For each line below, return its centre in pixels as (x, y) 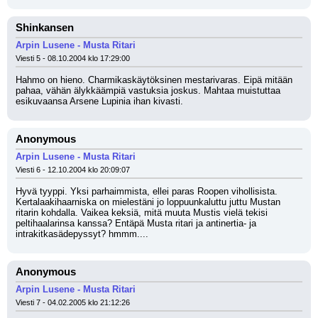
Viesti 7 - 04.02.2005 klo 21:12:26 (73, 302)
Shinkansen (45, 28)
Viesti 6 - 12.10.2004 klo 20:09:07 (73, 170)
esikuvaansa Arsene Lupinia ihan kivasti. (99, 101)
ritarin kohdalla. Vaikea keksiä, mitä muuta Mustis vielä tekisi (142, 213)
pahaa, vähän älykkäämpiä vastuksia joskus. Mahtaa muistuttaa (148, 91)
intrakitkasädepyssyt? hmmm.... (82, 234)
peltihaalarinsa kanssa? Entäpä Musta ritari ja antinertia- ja (136, 223)
